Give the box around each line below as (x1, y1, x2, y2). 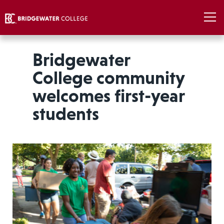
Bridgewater (32, 49, 130, 70)
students (32, 103, 99, 124)
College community (32, 67, 184, 88)
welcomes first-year (32, 85, 184, 106)
